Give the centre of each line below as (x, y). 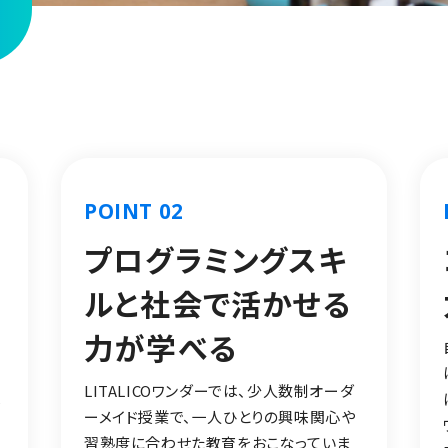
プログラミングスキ (215, 258)
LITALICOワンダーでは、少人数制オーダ (219, 390)
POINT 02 (133, 211)
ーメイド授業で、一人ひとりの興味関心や (219, 416)
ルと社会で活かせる (217, 302)
